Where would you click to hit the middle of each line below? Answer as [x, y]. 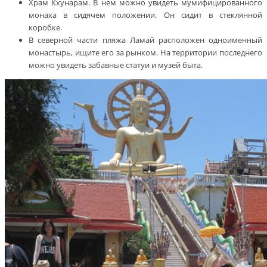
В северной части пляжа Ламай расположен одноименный [145, 40]
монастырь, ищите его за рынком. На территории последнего [145, 53]
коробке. [45, 28]
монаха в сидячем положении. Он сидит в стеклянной [145, 15]
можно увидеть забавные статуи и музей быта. [116, 65]
